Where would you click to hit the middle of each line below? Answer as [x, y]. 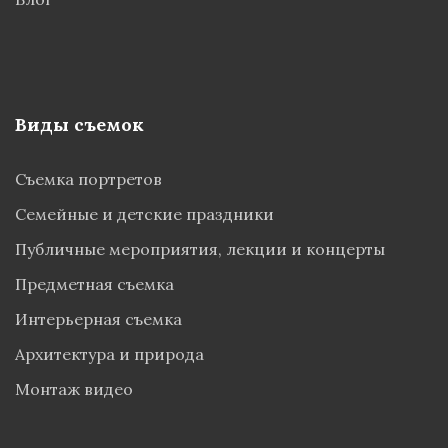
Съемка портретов [88, 179]
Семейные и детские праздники [144, 214]
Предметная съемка [94, 284]
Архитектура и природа [109, 354]
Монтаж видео [74, 389]
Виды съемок [79, 124]
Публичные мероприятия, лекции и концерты [202, 249]
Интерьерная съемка [98, 319]
